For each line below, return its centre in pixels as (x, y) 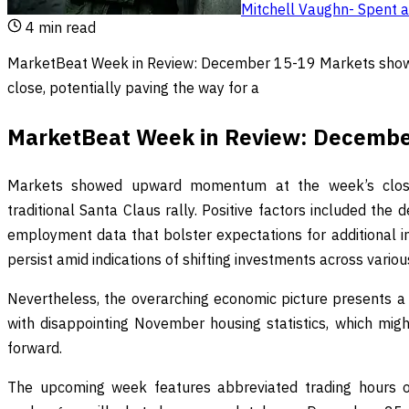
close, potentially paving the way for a (133, 87)
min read (65, 27)
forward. (35, 347)
